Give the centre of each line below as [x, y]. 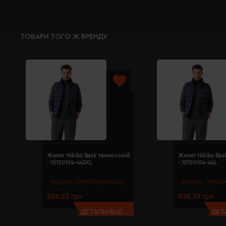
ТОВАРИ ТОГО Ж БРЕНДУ [64, 37]
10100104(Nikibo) [99, 181]
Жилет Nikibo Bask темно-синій [89, 156]
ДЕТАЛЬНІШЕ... [104, 212]
